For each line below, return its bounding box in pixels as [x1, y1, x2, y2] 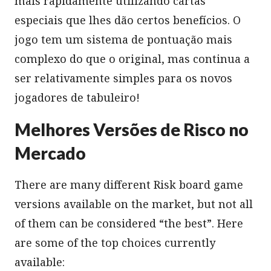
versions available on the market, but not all [15, 196, 253, 211]
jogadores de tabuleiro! [15, 90, 140, 105]
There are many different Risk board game [15, 177, 243, 192]
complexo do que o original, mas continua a [15, 51, 250, 66]
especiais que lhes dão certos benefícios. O [15, 12, 241, 27]
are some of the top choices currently [15, 235, 215, 250]
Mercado [15, 142, 86, 163]
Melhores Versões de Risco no [15, 119, 249, 140]
